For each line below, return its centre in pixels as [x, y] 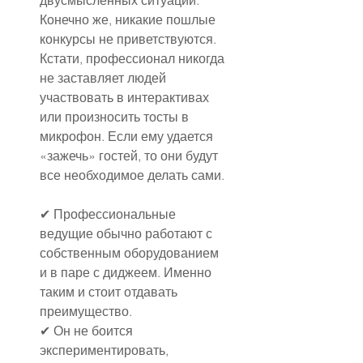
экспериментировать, [106, 350]
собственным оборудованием [131, 252]
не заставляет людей [105, 77]
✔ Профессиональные [109, 214]
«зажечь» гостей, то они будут [130, 155]
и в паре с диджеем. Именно [127, 272]
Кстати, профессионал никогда [134, 58]
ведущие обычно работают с [128, 233]
